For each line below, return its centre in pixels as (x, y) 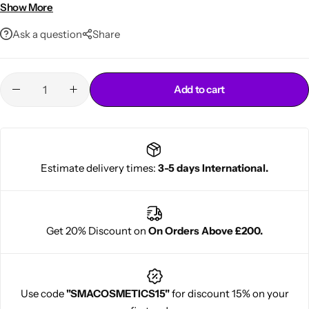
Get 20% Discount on (97, 230)
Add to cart (199, 90)
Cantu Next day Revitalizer (101, 150)
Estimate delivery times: (99, 168)
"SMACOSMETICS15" (119, 293)
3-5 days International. (213, 168)
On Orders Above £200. (206, 230)
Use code (43, 293)
